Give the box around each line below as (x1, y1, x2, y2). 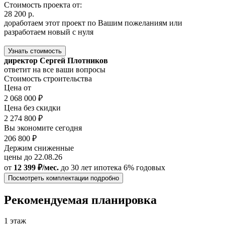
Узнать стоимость (8, 47, 62, 55)
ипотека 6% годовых (94, 163, 165, 172)
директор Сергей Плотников (4, 56, 108, 65)
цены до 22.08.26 (4, 152, 62, 161)
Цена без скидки (4, 103, 61, 112)
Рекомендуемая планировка (4, 193, 157, 206)
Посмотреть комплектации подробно (8, 174, 119, 182)
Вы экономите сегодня (4, 123, 82, 132)
